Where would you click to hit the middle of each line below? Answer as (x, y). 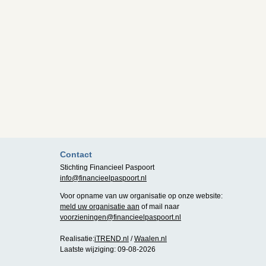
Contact (76, 154)
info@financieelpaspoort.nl (103, 178)
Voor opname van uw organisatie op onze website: (141, 196)
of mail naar (159, 207)
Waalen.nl (151, 239)
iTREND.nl (112, 239)
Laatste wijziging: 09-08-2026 (108, 249)
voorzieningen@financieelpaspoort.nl (121, 217)
